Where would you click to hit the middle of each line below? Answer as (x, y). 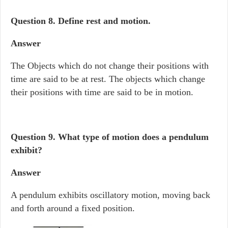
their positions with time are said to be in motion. (102, 92)
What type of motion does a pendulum (133, 137)
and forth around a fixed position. (73, 208)
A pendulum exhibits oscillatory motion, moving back (110, 195)
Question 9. (34, 137)
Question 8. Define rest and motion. (81, 21)
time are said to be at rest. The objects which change (108, 79)
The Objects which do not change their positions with (110, 66)
